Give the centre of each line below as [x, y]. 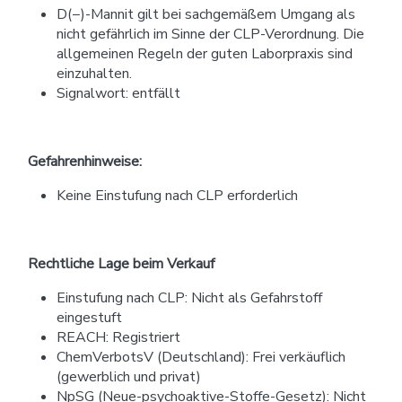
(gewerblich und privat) [129, 376]
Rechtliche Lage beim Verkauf [121, 263]
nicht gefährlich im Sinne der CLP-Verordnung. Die [210, 34]
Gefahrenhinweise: [85, 161]
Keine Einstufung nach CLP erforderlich [177, 195]
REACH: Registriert [118, 337]
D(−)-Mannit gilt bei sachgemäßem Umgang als [206, 14]
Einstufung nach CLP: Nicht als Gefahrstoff [189, 297]
